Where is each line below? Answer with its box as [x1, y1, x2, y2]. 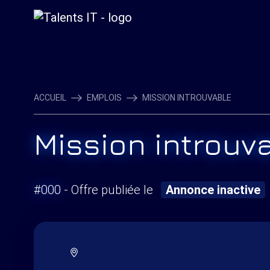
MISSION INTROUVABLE [142, 92, 231, 103]
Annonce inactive [165, 182, 260, 197]
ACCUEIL [33, 92, 66, 103]
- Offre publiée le [60, 182, 156, 197]
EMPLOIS [86, 92, 122, 103]
